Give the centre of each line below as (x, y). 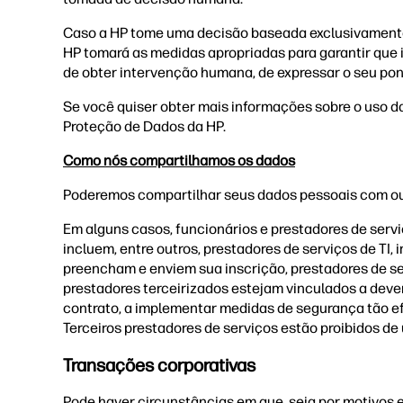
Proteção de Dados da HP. (147, 126)
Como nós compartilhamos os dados (179, 161)
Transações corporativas (159, 365)
